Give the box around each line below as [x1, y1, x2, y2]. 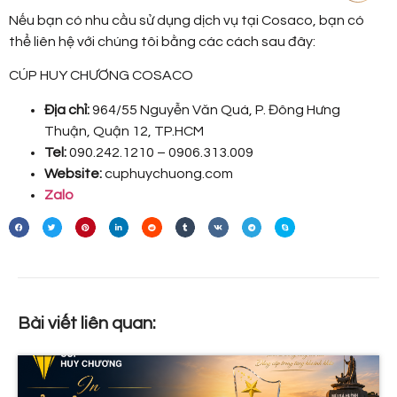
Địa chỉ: [44, 102, 90, 117]
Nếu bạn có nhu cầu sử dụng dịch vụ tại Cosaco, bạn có [9, 12, 364, 27]
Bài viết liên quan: [18, 314, 156, 332]
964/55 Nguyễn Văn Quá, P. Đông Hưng [90, 102, 340, 117]
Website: [44, 166, 102, 181]
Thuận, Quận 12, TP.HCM [44, 123, 204, 138]
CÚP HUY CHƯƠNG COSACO [9, 68, 193, 83]
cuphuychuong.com [102, 166, 233, 181]
